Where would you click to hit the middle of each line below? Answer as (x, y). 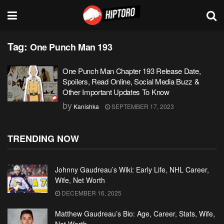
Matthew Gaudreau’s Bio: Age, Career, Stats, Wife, (135, 213)
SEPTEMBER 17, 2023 (142, 106)
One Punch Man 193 (71, 47)
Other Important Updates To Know (116, 92)
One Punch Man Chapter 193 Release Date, (132, 71)
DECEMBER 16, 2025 (91, 193)
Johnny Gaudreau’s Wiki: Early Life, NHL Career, (132, 169)
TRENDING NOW (43, 138)
